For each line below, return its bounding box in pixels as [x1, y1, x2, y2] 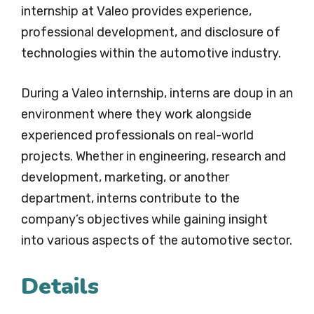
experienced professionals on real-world [21, 128, 254, 144]
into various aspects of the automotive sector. [21, 233, 292, 249]
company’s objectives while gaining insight [21, 212, 268, 228]
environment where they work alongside [21, 107, 252, 123]
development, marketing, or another [21, 170, 229, 186]
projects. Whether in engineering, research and [21, 149, 286, 165]
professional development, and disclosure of [21, 25, 280, 41]
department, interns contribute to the [21, 191, 240, 207]
